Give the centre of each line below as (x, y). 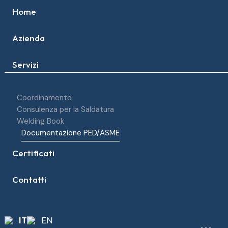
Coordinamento (44, 98)
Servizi (25, 65)
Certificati (33, 153)
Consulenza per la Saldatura (65, 110)
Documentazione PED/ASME (70, 133)
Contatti (29, 180)
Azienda (28, 38)
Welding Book (40, 121)
